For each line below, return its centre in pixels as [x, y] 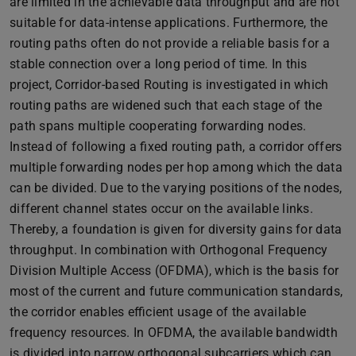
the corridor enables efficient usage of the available [158, 311]
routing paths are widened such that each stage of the [166, 105]
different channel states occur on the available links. [161, 208]
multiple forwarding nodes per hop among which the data [176, 167]
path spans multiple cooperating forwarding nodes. [158, 126]
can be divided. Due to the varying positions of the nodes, [176, 188]
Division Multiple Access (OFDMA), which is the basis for [174, 270]
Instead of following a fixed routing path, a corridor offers [176, 146]
